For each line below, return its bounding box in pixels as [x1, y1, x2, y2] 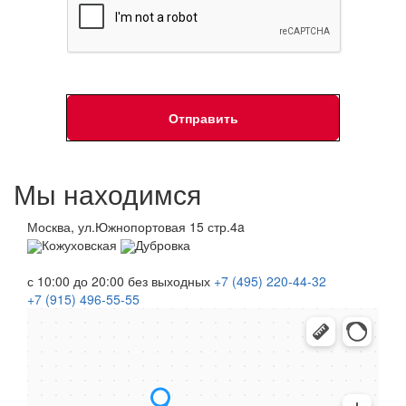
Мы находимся [14, 174, 201, 214]
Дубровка [135, 236, 190, 255]
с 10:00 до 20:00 [27, 272, 124, 291]
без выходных [128, 272, 210, 291]
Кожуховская [42, 236, 121, 255]
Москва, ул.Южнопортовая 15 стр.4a [27, 217, 245, 237]
